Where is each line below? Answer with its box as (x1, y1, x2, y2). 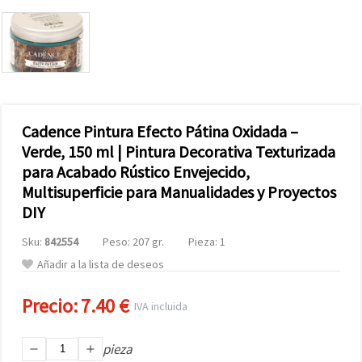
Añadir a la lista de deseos (37, 256, 164, 271)
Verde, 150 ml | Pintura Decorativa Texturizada (22, 141, 335, 162)
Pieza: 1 (188, 234, 225, 249)
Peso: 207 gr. (103, 234, 164, 249)
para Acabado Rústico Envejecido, (22, 161, 250, 182)
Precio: (22, 293, 78, 318)
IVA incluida (129, 298, 187, 314)
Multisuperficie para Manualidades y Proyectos (22, 181, 336, 202)
